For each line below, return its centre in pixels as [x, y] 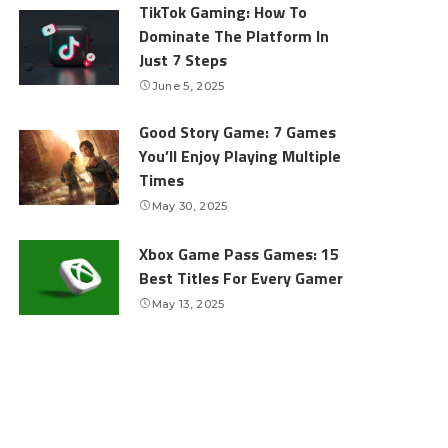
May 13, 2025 [188, 304]
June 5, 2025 [188, 86]
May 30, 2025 [189, 206]
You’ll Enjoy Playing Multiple [240, 156]
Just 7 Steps [183, 60]
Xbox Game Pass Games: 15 [239, 254]
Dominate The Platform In [234, 36]
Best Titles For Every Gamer [241, 278]
